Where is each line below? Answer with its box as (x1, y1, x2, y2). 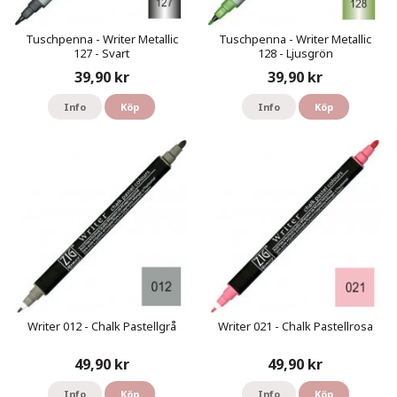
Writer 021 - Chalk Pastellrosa (217, 318, 373, 335)
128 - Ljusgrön (257, 45, 333, 62)
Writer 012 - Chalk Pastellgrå (27, 318, 176, 335)
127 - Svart (74, 45, 130, 62)
